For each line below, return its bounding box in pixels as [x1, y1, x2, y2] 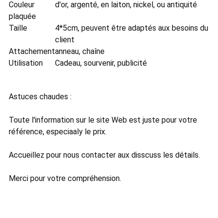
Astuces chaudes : [8, 92, 72, 102]
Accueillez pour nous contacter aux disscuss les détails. [8, 150, 200, 160]
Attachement [8, 47, 55, 56]
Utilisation [8, 58, 43, 68]
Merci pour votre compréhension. [8, 174, 121, 183]
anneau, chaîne [54, 47, 105, 56]
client [54, 35, 74, 45]
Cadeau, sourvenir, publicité [54, 58, 147, 68]
